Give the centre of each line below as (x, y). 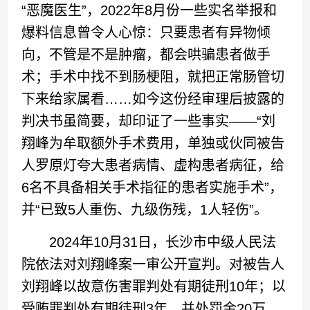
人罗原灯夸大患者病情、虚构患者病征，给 (153, 165)
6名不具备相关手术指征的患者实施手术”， (153, 187)
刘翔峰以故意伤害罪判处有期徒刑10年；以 (154, 286)
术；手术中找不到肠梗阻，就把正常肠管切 (153, 76)
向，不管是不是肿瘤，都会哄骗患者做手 (146, 54)
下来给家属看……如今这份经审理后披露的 (153, 99)
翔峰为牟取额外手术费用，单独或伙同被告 (153, 143)
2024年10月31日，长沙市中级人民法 (149, 242)
